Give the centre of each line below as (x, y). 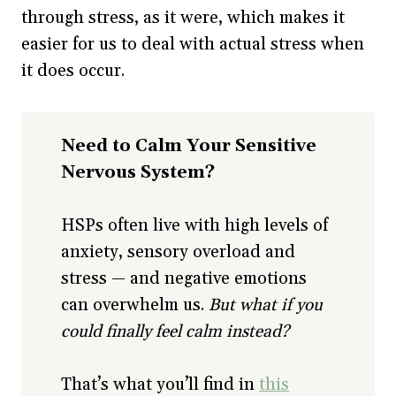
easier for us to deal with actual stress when (193, 44)
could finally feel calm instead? (175, 332)
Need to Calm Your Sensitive (189, 146)
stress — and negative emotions (184, 279)
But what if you (266, 305)
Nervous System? (138, 173)
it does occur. (75, 70)
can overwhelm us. (135, 305)
